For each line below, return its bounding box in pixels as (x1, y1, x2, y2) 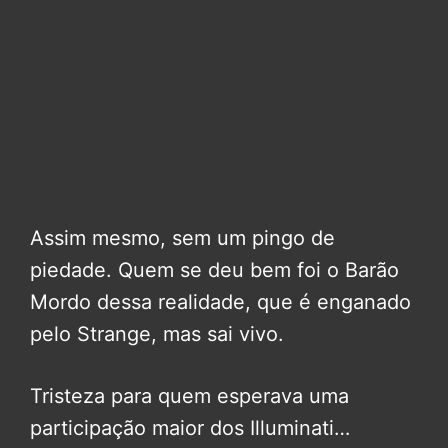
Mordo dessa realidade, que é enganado (30, 289, 411, 314)
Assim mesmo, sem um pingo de (30, 225, 335, 250)
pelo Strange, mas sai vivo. (30, 321, 284, 346)
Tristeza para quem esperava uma (30, 383, 349, 408)
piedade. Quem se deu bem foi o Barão (30, 257, 399, 282)
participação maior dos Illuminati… (30, 415, 350, 440)
